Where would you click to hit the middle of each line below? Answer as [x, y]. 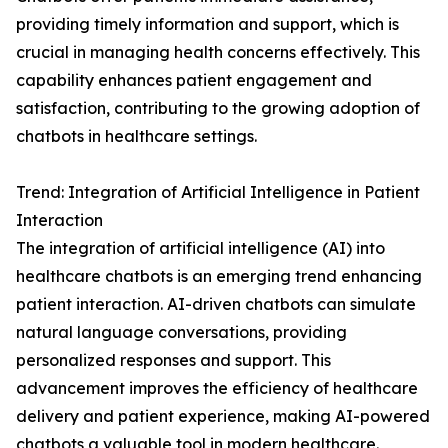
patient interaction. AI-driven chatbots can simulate [216, 304]
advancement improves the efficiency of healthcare [217, 388]
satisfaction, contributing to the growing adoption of [218, 108]
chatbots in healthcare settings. [136, 136]
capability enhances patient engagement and [194, 80]
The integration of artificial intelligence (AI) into [200, 248]
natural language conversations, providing [181, 332]
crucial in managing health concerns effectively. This [218, 52]
